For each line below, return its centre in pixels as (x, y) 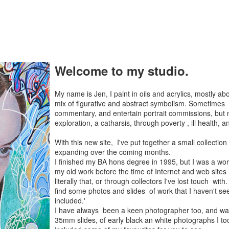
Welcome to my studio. (122, 71)
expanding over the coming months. (113, 152)
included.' (70, 200)
